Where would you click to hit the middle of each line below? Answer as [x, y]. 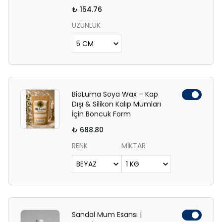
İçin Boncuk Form [101, 114]
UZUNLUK [86, 25]
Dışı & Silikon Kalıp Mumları [116, 104]
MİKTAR [134, 146]
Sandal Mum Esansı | [107, 215]
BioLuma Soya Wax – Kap [115, 94]
